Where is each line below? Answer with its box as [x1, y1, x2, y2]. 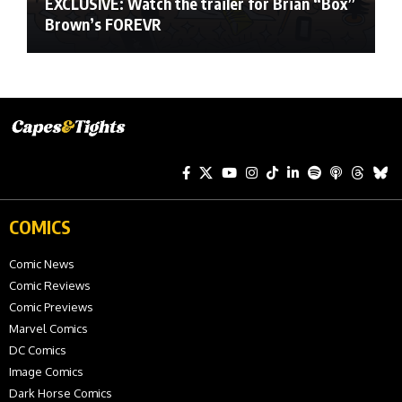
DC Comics [9, 343, 66, 358]
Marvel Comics [9, 321, 88, 336]
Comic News [9, 257, 74, 272]
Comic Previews [9, 300, 93, 315]
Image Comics [9, 364, 83, 380]
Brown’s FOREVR [45, 14, 162, 35]
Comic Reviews [9, 278, 91, 293]
